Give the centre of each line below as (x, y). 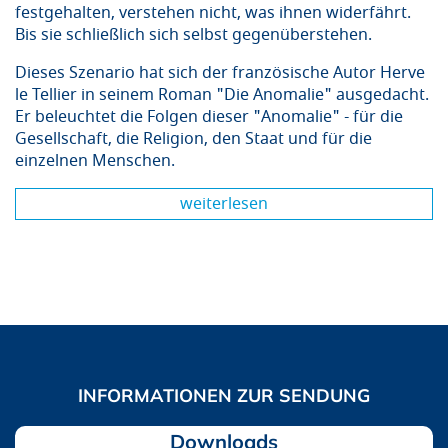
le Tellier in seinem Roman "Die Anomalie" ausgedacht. (222, 95)
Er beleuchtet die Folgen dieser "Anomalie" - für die (209, 117)
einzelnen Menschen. (95, 161)
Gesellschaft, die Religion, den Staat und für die (193, 139)
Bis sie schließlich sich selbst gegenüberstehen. (193, 35)
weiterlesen (224, 204)
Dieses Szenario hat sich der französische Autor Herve (220, 73)
